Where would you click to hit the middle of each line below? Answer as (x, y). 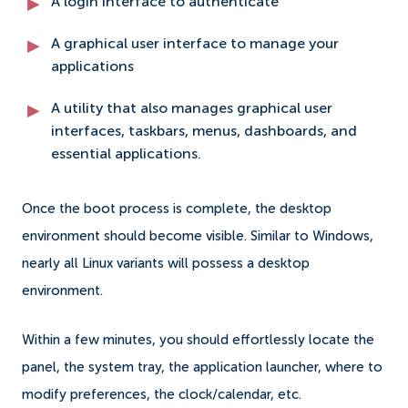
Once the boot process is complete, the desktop (177, 209)
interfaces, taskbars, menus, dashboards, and (204, 132)
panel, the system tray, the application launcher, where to (202, 367)
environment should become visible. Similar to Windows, (198, 236)
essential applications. (128, 154)
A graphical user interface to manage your (195, 44)
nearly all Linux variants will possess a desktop (166, 263)
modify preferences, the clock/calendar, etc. (162, 394)
